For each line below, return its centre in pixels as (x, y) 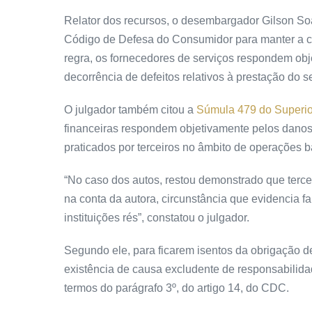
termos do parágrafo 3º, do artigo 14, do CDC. (177, 288)
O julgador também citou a (130, 110)
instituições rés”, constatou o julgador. (157, 218)
